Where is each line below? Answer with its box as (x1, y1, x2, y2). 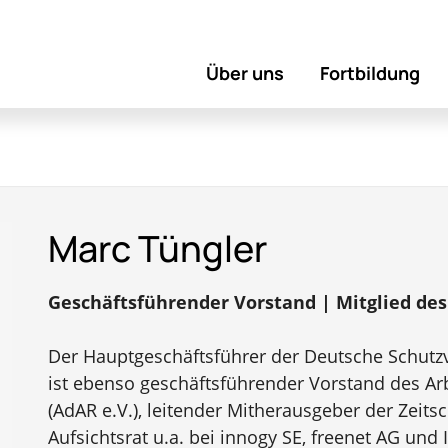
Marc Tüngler (48, 224, 267, 274)
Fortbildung (320, 60, 420, 85)
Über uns (206, 60, 284, 85)
